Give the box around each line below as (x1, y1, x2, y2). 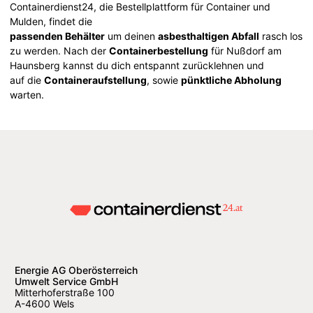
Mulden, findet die (10, 15, 93, 27)
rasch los (259, 29, 303, 42)
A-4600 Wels (15, 298, 74, 310)
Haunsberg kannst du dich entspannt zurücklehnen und (10, 59, 265, 71)
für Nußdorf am (208, 44, 282, 57)
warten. (10, 88, 45, 101)
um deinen (105, 29, 159, 42)
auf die (10, 73, 45, 86)
